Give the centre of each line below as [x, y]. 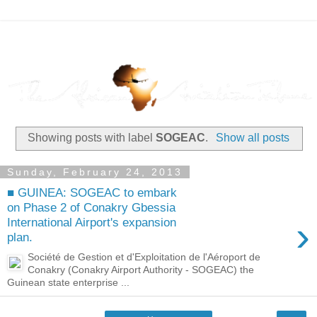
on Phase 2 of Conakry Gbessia [91, 207]
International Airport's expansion [92, 222]
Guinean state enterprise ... [68, 283]
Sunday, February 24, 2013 [95, 172]
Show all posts [252, 138]
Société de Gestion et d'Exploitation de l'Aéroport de [144, 257]
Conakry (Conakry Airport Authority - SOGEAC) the [141, 270]
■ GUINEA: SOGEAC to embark [92, 192]
